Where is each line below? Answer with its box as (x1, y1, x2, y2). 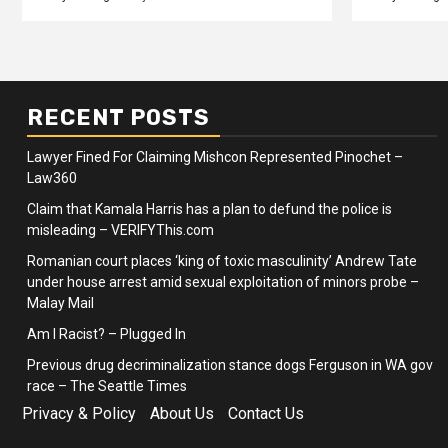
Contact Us (228, 404, 304, 423)
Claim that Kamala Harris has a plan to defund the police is (27, 201, 392, 217)
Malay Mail (27, 295, 94, 311)
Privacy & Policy (22, 404, 136, 423)
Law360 (27, 170, 77, 186)
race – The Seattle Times (27, 378, 187, 394)
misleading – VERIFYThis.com (27, 222, 214, 238)
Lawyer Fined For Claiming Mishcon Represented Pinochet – (27, 149, 403, 165)
